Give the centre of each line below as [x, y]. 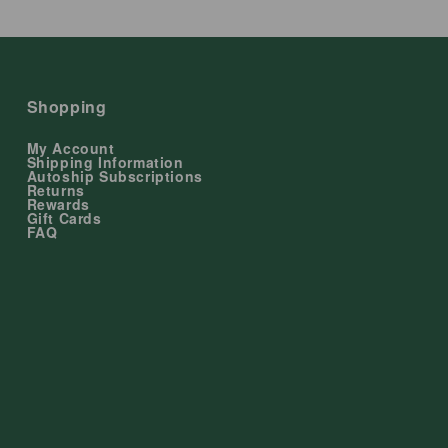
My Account [70, 148]
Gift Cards [64, 218]
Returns [55, 190]
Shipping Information [105, 162]
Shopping [66, 106]
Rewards [58, 204]
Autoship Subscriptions [114, 176]
